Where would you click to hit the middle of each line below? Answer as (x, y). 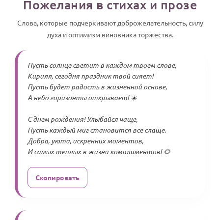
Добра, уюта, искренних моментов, (85, 141)
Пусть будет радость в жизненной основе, (97, 87)
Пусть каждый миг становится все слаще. (97, 130)
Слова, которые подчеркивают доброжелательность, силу (110, 23)
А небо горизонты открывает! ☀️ (82, 97)
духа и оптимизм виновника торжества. (110, 34)
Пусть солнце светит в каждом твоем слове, (102, 65)
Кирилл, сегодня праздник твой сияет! (91, 76)
